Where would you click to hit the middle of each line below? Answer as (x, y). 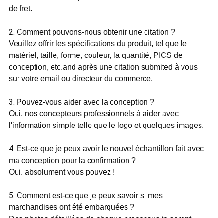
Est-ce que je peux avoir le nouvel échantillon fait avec (110, 149)
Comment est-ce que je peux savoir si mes (89, 196)
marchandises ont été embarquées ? (71, 207)
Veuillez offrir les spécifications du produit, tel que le (98, 44)
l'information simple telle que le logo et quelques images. (106, 126)
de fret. (20, 9)
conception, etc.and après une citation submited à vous (103, 67)
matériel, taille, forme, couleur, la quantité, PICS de (95, 55)
